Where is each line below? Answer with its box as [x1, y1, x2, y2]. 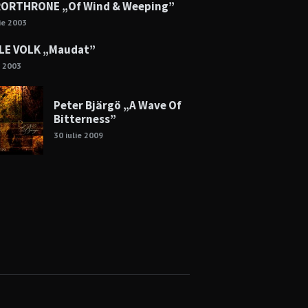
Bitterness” [53, 111, 116, 127]
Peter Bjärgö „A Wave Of [53, 98, 181, 113]
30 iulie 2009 [53, 130, 103, 141]
